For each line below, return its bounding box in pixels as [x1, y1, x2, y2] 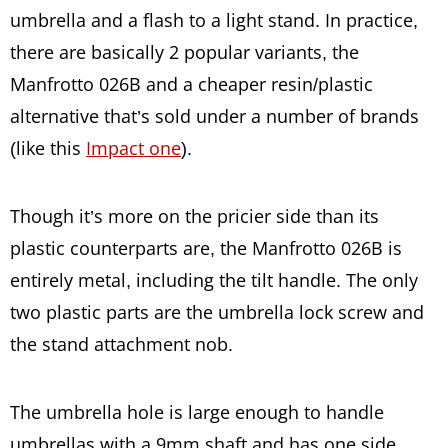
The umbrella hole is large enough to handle [10, 400, 384, 424]
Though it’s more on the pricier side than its [10, 204, 379, 228]
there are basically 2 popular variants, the [10, 40, 359, 64]
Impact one [86, 136, 181, 160]
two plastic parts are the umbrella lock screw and [10, 300, 424, 324]
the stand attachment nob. [10, 332, 233, 356]
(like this [10, 136, 86, 160]
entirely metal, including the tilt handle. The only [10, 268, 418, 292]
